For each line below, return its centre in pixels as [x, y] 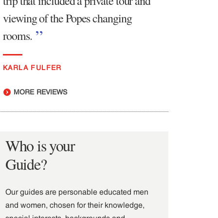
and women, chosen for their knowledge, [75, 205]
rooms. [18, 35]
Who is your [40, 145]
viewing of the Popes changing [67, 18]
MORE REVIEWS [40, 92]
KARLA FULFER [32, 67]
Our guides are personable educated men [77, 191]
